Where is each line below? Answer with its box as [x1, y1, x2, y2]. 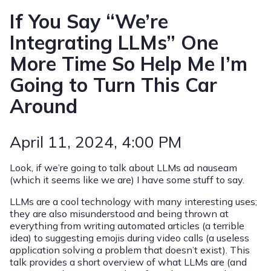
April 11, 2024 [10, 132, 114, 152]
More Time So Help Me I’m [10, 51, 247, 76]
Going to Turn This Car [10, 72, 217, 97]
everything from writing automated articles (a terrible [10, 220, 244, 232]
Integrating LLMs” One [10, 30, 218, 54]
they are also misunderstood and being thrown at [10, 207, 229, 220]
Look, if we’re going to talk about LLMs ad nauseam [10, 162, 237, 174]
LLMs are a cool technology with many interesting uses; [10, 195, 257, 208]
